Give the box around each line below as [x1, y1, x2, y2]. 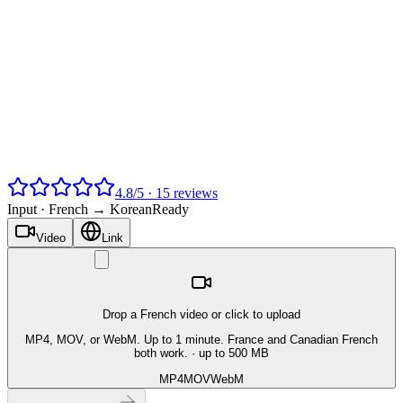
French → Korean [49, 201, 152, 217]
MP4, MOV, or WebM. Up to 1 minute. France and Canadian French [25, 333, 378, 347]
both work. [134, 346, 188, 361]
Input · [7, 201, 49, 217]
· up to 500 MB [188, 346, 269, 361]
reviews [170, 184, 218, 201]
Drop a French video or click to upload [103, 308, 300, 322]
